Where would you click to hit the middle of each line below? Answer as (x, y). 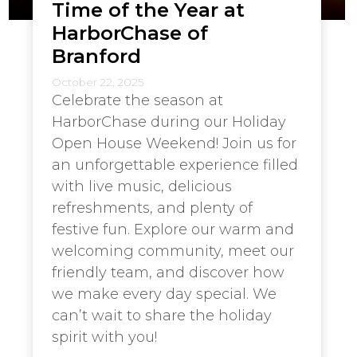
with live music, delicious (142, 186)
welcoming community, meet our (173, 251)
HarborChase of (130, 32)
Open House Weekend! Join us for (174, 143)
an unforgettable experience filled (175, 165)
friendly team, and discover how (168, 272)
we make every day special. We (164, 294)
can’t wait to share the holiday (162, 315)
